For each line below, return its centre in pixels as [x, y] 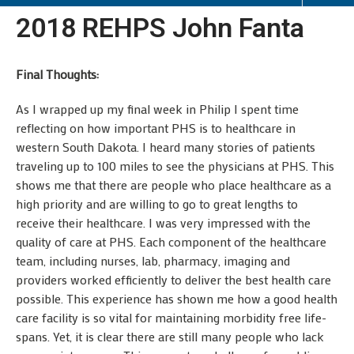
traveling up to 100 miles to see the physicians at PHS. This [175, 166]
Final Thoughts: [57, 74]
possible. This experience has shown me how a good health [177, 298]
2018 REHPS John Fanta [160, 28]
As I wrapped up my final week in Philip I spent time [157, 109]
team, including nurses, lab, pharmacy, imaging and [153, 260]
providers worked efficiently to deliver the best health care [173, 279]
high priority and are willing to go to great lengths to [157, 203]
